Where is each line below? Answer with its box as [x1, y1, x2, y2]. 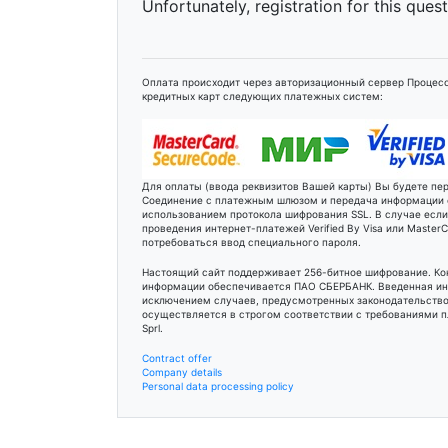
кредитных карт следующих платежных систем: [142, 90, 383, 102]
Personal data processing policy [142, 380, 294, 392]
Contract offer [142, 352, 212, 364]
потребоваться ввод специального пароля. [142, 236, 361, 248]
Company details [142, 366, 222, 378]
